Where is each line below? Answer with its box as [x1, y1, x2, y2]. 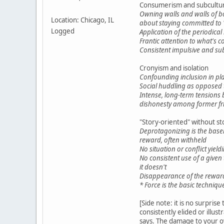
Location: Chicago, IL [51, 15, 114, 25]
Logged [51, 26, 74, 36]
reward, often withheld [139, 135, 206, 145]
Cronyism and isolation [139, 63, 208, 73]
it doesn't [139, 162, 166, 172]
